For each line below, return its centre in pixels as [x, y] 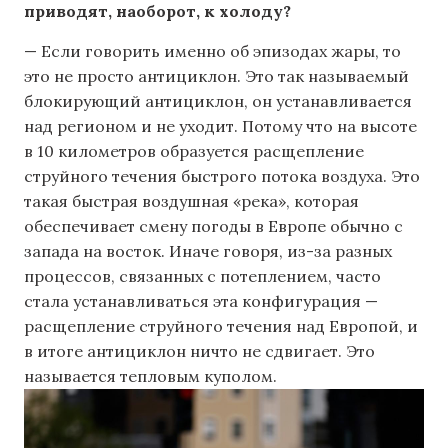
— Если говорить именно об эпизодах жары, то [212, 50]
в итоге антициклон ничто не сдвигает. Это [199, 350]
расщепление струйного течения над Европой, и [221, 325]
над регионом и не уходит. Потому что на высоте [220, 125]
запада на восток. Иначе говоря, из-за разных [208, 250]
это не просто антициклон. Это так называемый [216, 75]
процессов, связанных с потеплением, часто [202, 275]
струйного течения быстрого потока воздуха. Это [222, 175]
